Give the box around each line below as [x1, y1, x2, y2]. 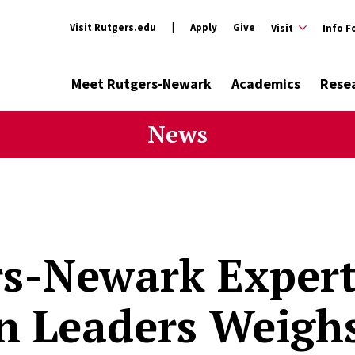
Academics [231, 74, 301, 93]
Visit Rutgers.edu [70, 21, 156, 34]
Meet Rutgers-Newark [71, 74, 212, 93]
